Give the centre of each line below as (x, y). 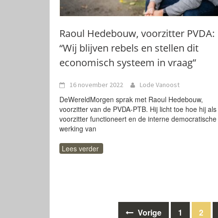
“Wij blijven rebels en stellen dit (129, 48)
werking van (78, 128)
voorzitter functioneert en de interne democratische (138, 119)
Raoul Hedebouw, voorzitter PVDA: (137, 33)
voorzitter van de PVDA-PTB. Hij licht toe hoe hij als (138, 109)
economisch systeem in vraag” (128, 63)
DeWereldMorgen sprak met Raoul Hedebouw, (131, 99)
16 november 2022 (96, 85)
